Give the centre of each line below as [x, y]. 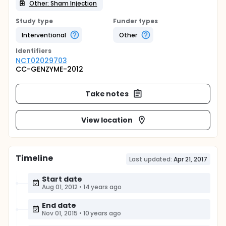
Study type [34, 21]
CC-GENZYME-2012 [49, 69]
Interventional [44, 35]
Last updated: [151, 159]
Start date [62, 179]
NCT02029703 [41, 61]
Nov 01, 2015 [60, 213]
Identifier [32, 51]
